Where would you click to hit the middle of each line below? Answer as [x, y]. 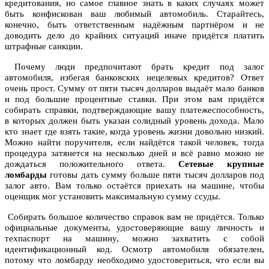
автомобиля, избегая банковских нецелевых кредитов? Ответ [134, 78]
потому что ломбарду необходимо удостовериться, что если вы [134, 260]
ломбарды [26, 175]
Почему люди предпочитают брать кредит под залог [134, 67]
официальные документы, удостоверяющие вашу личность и [134, 228]
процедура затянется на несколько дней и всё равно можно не [134, 153]
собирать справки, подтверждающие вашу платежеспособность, [134, 110]
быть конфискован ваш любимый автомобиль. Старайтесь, [134, 14]
